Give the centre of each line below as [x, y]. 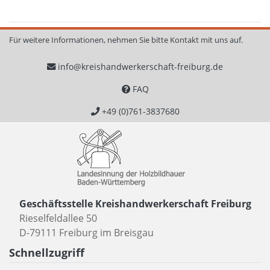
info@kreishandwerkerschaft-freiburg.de [140, 66]
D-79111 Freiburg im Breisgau [86, 232]
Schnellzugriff [47, 252]
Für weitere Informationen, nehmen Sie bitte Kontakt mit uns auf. [126, 39]
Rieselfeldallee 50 [58, 218]
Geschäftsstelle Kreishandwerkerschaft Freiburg [135, 203]
